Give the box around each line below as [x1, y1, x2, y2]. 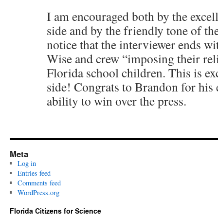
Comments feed [17, 178, 61, 187]
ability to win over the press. [47, 92, 186, 109]
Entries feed [17, 168, 51, 178]
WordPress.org [17, 188, 59, 197]
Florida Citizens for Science [10, 206, 101, 216]
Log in [17, 159, 36, 168]
